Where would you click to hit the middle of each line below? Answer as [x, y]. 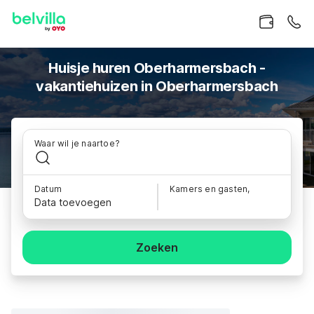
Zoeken [157, 247]
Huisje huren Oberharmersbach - [157, 68]
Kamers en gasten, [210, 189]
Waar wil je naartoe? [77, 143]
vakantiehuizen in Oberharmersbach [157, 86]
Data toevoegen [73, 202]
